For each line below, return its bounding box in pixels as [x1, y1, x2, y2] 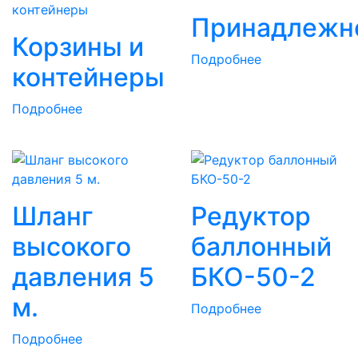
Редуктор [191, 201, 311, 233]
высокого [12, 231, 131, 263]
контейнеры [12, 62, 165, 93]
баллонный [191, 231, 332, 263]
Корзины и [12, 31, 144, 63]
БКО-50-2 [191, 261, 316, 293]
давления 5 [12, 261, 154, 293]
